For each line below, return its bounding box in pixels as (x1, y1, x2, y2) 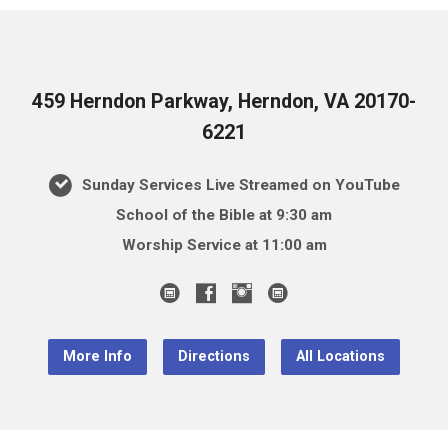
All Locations (296, 347, 385, 365)
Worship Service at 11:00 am (121, 235, 327, 254)
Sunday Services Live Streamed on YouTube (77, 175, 400, 194)
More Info (63, 347, 132, 365)
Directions (178, 347, 250, 365)
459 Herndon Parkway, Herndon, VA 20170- (32, 89, 416, 113)
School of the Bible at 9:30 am (116, 205, 332, 224)
